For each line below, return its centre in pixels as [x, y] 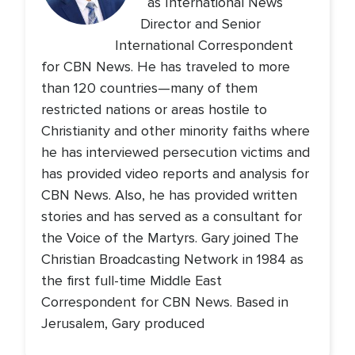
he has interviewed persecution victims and [176, 153]
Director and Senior [200, 24]
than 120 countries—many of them [149, 88]
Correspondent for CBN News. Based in [165, 302]
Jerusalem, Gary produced [123, 324]
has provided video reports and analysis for [175, 174]
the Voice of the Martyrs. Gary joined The [170, 238]
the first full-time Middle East [132, 281]
